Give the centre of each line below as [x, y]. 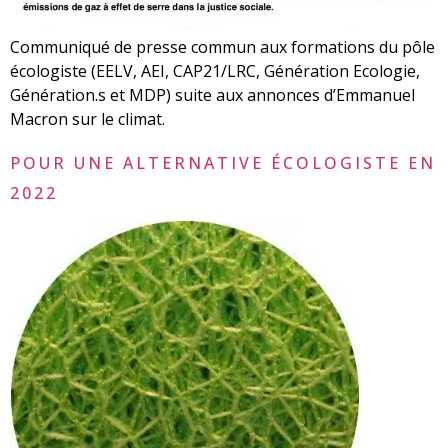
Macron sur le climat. [87, 118]
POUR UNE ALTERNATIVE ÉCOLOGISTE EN [223, 163]
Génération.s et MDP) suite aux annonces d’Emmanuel [212, 94]
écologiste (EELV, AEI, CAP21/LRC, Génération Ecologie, [215, 70]
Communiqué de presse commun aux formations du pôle [222, 46]
